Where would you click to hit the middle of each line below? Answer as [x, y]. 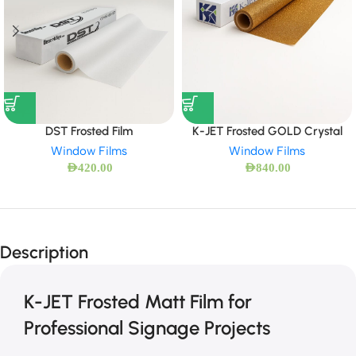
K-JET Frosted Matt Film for [138, 301]
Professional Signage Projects [147, 327]
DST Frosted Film [89, 131]
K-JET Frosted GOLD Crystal [267, 131]
